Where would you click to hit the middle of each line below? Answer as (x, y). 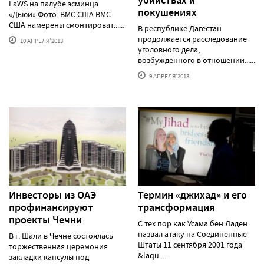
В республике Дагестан (180, 28)
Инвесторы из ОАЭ (52, 195)
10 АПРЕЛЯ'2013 (41, 40)
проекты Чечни (45, 220)
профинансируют (51, 207)
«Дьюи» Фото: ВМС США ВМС (60, 14)
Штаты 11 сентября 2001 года (190, 244)
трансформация (176, 207)
